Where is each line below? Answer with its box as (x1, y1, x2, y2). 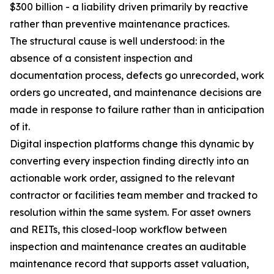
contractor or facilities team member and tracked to (10, 189, 257, 202)
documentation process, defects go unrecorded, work (10, 69, 264, 82)
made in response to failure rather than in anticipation (10, 103, 264, 116)
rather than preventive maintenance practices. (10, 18, 229, 31)
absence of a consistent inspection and (10, 52, 193, 65)
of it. (10, 120, 30, 133)
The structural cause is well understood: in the (10, 35, 225, 48)
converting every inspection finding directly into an (10, 155, 249, 168)
